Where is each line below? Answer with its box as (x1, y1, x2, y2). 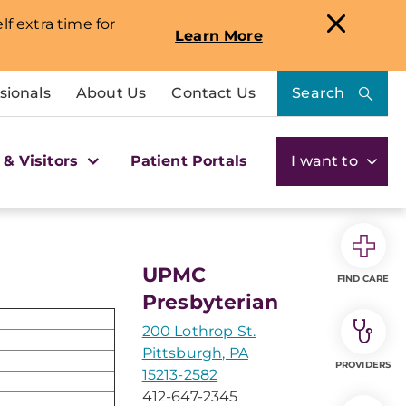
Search (292, 84, 345, 101)
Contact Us (171, 84, 256, 101)
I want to (291, 151, 362, 169)
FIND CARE (336, 273, 390, 285)
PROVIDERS (335, 359, 391, 371)
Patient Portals (130, 151, 248, 169)
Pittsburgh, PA (141, 344, 248, 362)
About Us (75, 84, 147, 101)
